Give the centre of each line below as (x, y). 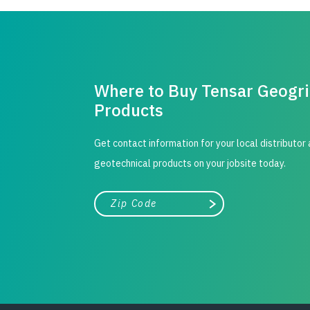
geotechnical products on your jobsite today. (190, 163)
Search (230, 208)
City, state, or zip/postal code (151, 198)
